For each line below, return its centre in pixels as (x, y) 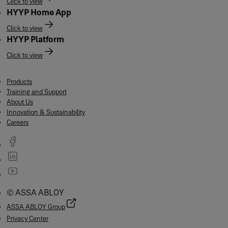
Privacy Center (27, 218)
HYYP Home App (39, 12)
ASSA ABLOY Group (36, 207)
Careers (17, 122)
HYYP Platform (35, 39)
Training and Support (36, 92)
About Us (20, 102)
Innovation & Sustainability (46, 112)
